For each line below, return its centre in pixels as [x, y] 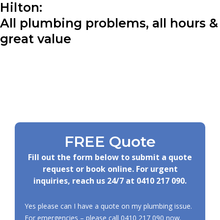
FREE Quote [110, 141]
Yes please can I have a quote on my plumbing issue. [108, 206]
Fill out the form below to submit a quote [110, 157]
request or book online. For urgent [110, 169]
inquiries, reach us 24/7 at [85, 180]
